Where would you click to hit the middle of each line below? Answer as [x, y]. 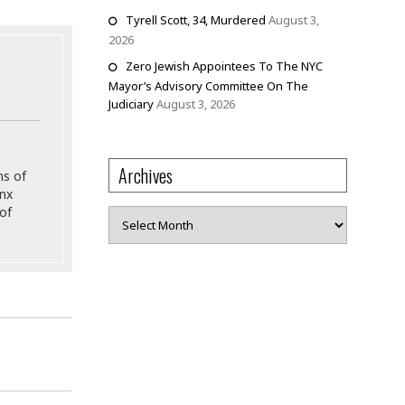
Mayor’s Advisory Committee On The [208, 86]
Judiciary [131, 104]
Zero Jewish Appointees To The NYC [224, 66]
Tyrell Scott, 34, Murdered [195, 20]
